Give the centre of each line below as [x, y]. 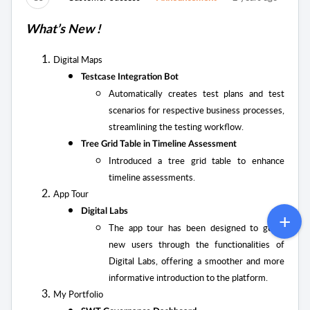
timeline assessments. [152, 177]
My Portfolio [78, 294]
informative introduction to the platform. [188, 278]
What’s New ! [63, 30]
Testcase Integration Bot [130, 77]
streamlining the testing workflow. [176, 127]
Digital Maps [78, 60]
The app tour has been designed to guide [197, 228]
